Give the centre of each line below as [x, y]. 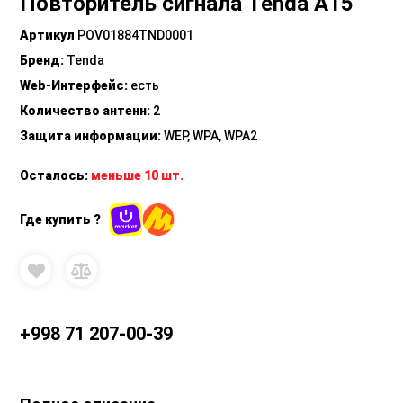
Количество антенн [84, 111]
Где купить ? [61, 219]
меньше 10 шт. [138, 176]
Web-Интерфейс [72, 86]
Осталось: [54, 176]
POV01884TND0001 [136, 36]
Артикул [48, 36]
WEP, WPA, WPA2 [211, 136]
